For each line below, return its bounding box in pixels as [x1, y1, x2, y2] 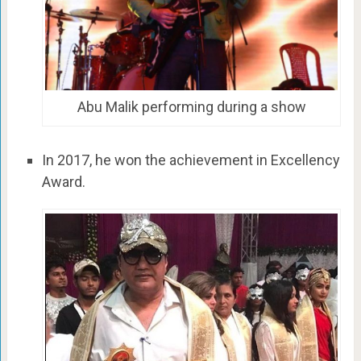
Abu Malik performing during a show [77, 98, 306, 115]
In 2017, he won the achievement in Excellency [41, 151, 340, 169]
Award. [41, 173, 85, 191]
